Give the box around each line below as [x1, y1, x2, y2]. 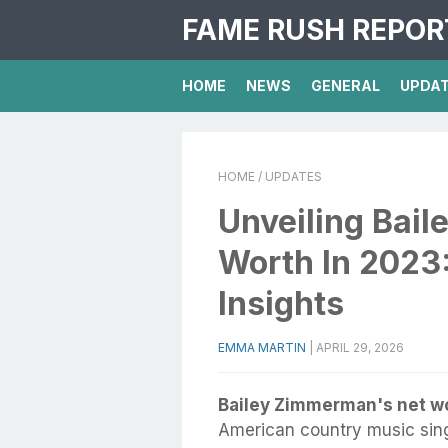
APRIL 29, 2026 [316, 340, 404, 355]
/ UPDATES [255, 169, 322, 184]
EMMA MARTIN [218, 340, 306, 355]
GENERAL [311, 77, 380, 94]
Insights [218, 284, 344, 323]
